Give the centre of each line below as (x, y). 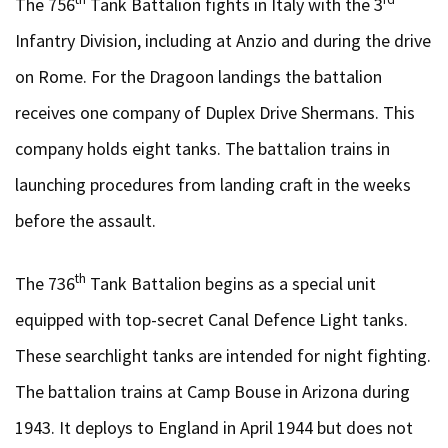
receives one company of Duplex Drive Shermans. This (215, 112)
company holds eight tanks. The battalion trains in (202, 148)
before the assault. (85, 220)
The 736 (45, 283)
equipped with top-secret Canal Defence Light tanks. (211, 319)
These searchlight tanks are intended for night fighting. (223, 355)
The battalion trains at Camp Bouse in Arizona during (212, 391)
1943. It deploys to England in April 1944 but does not (214, 427)
